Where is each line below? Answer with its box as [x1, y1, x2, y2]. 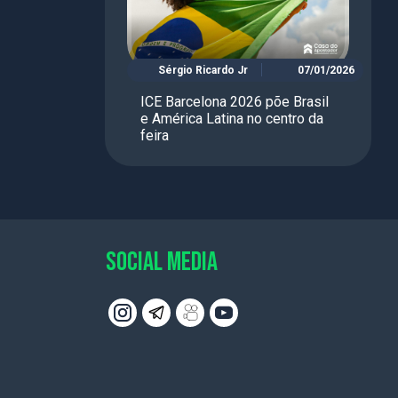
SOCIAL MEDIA [106, 245, 218, 278]
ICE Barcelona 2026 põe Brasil [140, 92, 329, 110]
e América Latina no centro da [140, 109, 323, 127]
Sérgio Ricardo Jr [158, 63, 248, 76]
